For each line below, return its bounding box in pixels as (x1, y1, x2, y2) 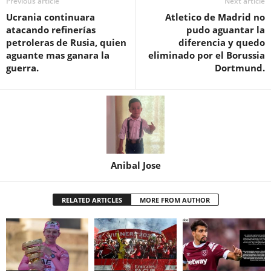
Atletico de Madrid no (165, 10, 265, 23)
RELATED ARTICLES (61, 195, 122, 204)
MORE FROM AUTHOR (139, 195, 210, 204)
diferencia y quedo (178, 36, 265, 48)
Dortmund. (215, 61, 265, 74)
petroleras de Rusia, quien (6, 36, 126, 48)
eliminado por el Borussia (148, 48, 265, 61)
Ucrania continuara (6, 10, 95, 23)
